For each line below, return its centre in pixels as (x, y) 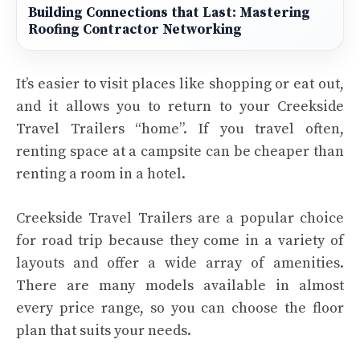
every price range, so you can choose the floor (180, 308)
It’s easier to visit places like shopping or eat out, (180, 84)
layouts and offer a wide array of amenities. (180, 263)
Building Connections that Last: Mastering (169, 13)
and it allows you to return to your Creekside (180, 106)
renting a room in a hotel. (101, 174)
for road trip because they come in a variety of (180, 241)
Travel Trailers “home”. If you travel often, (180, 129)
